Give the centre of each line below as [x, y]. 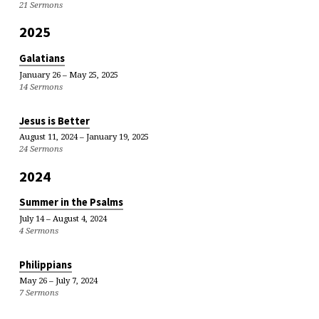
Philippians [45, 265]
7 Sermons [38, 293]
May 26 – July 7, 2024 [58, 281]
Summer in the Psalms [71, 203]
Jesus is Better [54, 121]
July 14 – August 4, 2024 [63, 218]
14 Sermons [41, 86]
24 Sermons [41, 148]
